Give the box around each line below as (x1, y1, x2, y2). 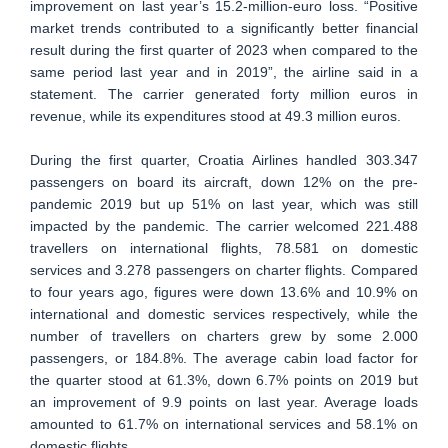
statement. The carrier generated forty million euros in (30, 86, 418, 103)
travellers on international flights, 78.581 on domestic (30, 240, 418, 257)
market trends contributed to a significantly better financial (30, 20, 418, 37)
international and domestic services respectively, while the (30, 306, 418, 323)
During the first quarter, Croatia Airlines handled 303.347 (30, 152, 418, 169)
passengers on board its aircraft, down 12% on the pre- (30, 174, 418, 191)
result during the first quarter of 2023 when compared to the (30, 42, 418, 59)
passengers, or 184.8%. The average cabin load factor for (30, 350, 418, 367)
